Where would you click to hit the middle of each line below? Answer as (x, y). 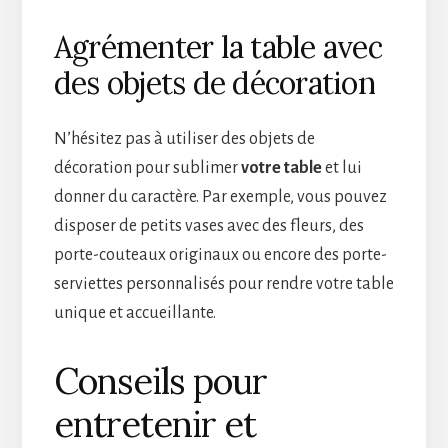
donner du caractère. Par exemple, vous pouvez (220, 196)
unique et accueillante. (134, 312)
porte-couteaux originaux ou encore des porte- (220, 254)
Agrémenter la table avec (217, 46)
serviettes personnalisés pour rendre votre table (223, 283)
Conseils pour (160, 380)
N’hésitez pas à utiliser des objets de (184, 138)
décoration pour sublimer (147, 167)
